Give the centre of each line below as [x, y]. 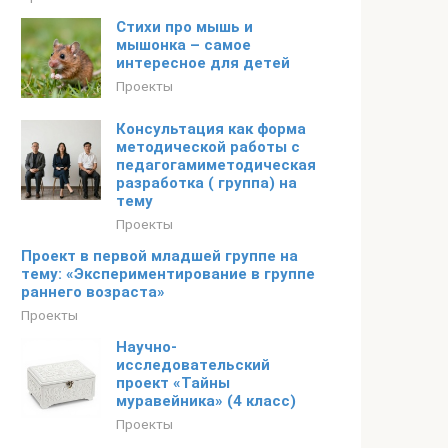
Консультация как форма [211, 129]
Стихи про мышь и [184, 27]
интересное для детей [203, 63]
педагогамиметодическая [216, 165]
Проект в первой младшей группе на [159, 256]
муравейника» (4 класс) [206, 401]
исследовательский [193, 365]
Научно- [146, 347]
